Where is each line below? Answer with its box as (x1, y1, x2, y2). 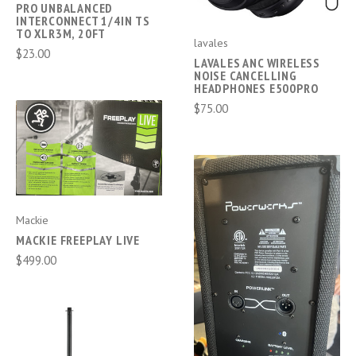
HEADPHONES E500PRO (194, 80, 319, 97)
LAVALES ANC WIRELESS (194, 55, 321, 72)
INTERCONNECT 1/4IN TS (16, 13, 150, 29)
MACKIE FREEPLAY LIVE (16, 232, 140, 249)
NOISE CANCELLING (194, 68, 297, 84)
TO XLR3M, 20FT (16, 25, 106, 42)
